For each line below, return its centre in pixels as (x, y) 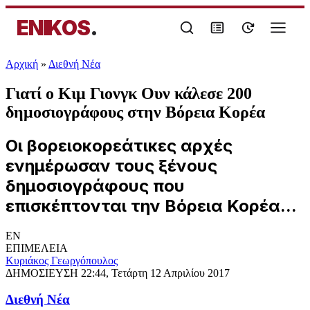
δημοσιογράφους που (95, 185)
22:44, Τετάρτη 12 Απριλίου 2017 (155, 273)
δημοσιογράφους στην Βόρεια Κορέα (135, 112)
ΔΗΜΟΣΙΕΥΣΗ (43, 273)
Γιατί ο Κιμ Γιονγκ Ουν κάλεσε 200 (129, 93)
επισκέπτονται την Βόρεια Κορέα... (151, 206)
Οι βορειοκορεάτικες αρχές (119, 145)
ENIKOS (53, 28)
